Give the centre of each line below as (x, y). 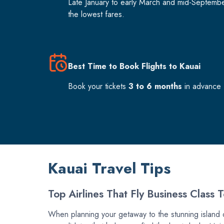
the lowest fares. (96, 14)
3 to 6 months (155, 86)
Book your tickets (98, 86)
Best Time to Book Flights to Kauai (134, 66)
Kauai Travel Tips (109, 168)
